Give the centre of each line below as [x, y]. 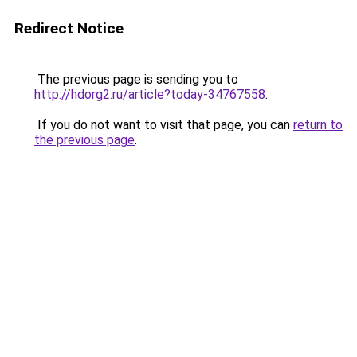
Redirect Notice [69, 28]
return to [318, 125]
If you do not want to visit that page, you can [164, 125]
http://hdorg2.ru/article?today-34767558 [150, 94]
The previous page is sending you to [136, 79]
